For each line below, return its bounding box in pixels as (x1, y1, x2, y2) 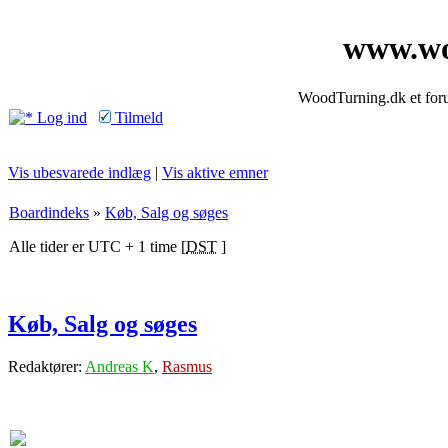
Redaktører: (8, 357, 85, 375)
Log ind (33, 109, 87, 126)
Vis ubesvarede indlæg (8, 164, 151, 181)
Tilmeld (111, 109, 163, 126)
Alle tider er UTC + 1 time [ (9, 238, 186, 255)
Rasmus (162, 357, 212, 375)
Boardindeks (9, 204, 89, 221)
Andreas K (85, 357, 154, 375)
